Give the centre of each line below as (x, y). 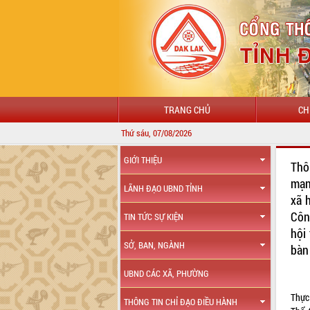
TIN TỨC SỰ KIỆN (154, 217)
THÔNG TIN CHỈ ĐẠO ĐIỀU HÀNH (181, 302)
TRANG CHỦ (187, 110)
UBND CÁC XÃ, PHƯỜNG (167, 273)
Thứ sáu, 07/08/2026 (156, 133)
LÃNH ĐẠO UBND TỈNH (164, 188)
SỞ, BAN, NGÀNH (155, 245)
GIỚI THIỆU (143, 160)
